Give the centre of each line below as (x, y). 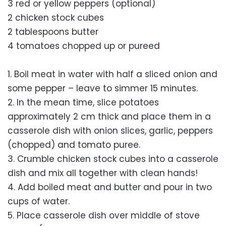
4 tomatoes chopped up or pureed (84, 46)
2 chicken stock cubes (56, 18)
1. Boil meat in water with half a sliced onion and (112, 74)
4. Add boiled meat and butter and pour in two (110, 187)
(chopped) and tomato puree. (75, 145)
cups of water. (40, 201)
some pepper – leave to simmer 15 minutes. (104, 88)
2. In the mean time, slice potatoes (83, 102)
